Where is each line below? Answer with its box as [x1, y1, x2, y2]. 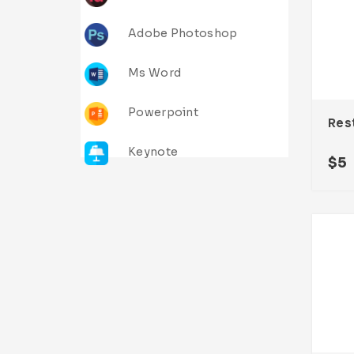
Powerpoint [128, 105, 198, 120]
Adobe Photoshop [128, 26, 238, 41]
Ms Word [128, 66, 182, 81]
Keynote [128, 145, 179, 160]
